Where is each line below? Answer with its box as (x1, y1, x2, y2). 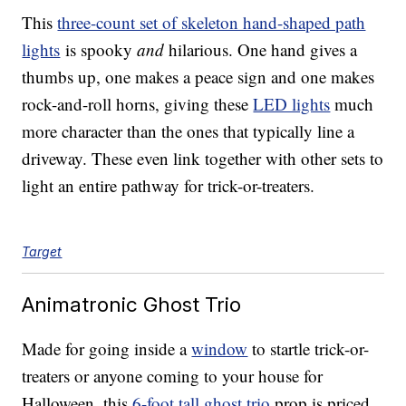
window (191, 337, 248, 361)
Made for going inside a (22, 337, 192, 361)
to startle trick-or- (247, 337, 370, 361)
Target (22, 244, 63, 260)
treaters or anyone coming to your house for (22, 364, 324, 388)
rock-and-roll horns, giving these (22, 92, 254, 116)
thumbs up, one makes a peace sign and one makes (22, 65, 375, 89)
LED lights (253, 92, 331, 116)
